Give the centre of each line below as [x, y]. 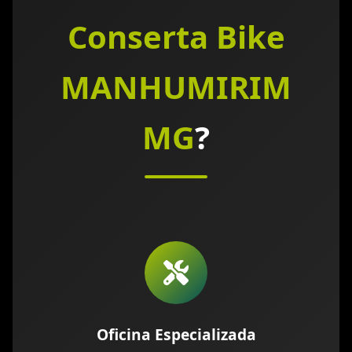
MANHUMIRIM [176, 87]
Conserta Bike [176, 37]
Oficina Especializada [176, 335]
